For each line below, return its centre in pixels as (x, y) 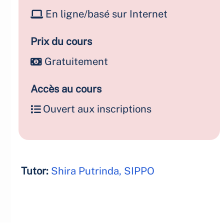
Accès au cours (66, 89)
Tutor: (36, 171)
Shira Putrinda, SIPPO (103, 171)
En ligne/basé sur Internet (106, 14)
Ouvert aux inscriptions (97, 109)
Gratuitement (76, 61)
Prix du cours (61, 41)
